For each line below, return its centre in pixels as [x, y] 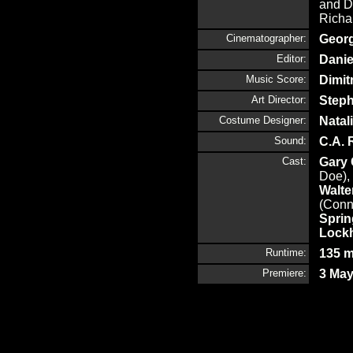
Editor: [292, 59]
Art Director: [279, 100]
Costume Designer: [263, 120]
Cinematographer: [266, 38]
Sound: [290, 141]
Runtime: [286, 253]
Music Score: [276, 79]
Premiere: [284, 273]
